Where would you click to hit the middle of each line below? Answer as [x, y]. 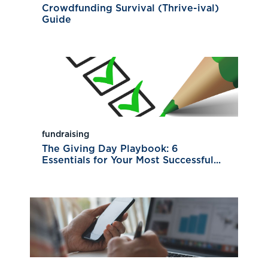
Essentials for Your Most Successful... [131, 160]
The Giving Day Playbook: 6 [110, 149]
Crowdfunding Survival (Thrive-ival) [130, 8]
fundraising [66, 134]
